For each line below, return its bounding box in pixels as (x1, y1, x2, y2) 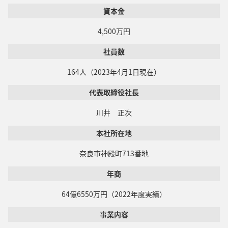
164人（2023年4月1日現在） (67, 67, 161, 77)
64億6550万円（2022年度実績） (62, 189, 166, 199)
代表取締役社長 (89, 87, 139, 97)
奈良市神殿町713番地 (79, 148, 149, 158)
